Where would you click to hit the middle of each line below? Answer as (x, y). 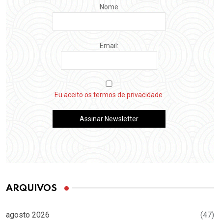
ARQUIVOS (31, 188)
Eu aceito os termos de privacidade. (109, 95)
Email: (109, 45)
